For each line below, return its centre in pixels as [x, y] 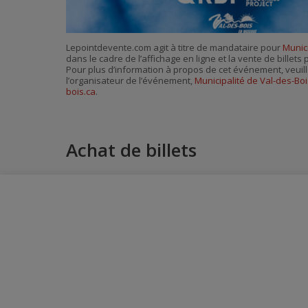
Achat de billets [131, 150]
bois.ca [81, 92]
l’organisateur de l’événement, [130, 81]
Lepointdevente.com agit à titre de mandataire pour [174, 48]
